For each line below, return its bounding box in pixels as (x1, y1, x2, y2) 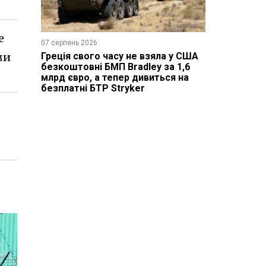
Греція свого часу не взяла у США (40, 50, 198, 62)
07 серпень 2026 (40, 38, 97, 47)
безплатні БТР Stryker (40, 82, 145, 94)
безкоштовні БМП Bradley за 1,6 (40, 61, 190, 72)
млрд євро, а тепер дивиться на (40, 71, 189, 83)
